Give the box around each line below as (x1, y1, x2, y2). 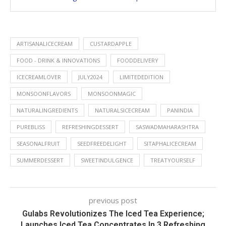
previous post (89, 195, 137, 205)
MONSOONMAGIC (88, 90, 136, 97)
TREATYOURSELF (150, 156, 195, 164)
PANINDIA (167, 106, 193, 114)
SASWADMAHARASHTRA (136, 123, 199, 131)
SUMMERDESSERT (17, 156, 64, 164)
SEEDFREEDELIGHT (77, 140, 127, 147)
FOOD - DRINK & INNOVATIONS (17, 56, 100, 64)
